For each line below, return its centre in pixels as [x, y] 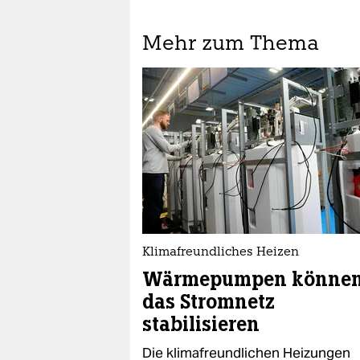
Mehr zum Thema [231, 45]
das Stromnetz [209, 302]
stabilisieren [201, 324]
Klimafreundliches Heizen [221, 253]
